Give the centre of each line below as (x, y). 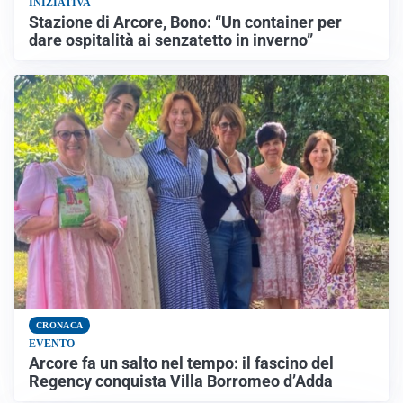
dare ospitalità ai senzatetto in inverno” (171, 41)
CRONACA (60, 326)
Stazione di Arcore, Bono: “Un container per (185, 23)
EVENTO (52, 344)
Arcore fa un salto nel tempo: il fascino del (181, 364)
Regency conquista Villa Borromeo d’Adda (181, 382)
